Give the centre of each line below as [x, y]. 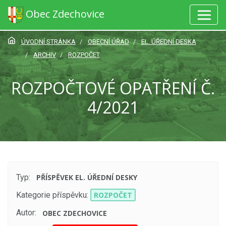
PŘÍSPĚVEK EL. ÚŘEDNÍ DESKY [87, 178]
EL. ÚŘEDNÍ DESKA [168, 42]
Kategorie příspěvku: [52, 195]
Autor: [26, 213]
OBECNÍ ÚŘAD [108, 42]
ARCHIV [44, 54]
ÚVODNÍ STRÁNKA [48, 42]
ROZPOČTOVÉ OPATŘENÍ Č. [113, 88]
